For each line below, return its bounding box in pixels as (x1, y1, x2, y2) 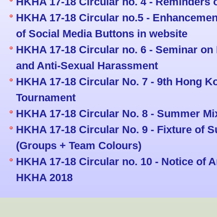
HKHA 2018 (16, 171, 73, 184)
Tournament (16, 92, 76, 104)
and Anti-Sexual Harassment (16, 60, 158, 72)
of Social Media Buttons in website (16, 28, 187, 40)
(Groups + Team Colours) (16, 139, 141, 152)
